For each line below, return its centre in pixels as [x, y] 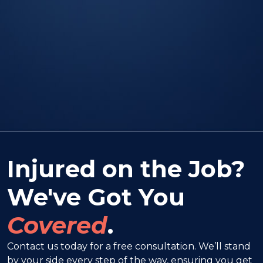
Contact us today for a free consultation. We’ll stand [129, 247]
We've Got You [96, 197]
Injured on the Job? [126, 169]
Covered [57, 225]
